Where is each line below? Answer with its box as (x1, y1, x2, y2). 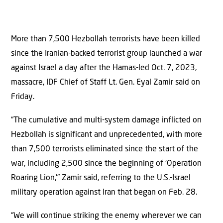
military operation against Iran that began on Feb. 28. (11, 189, 197, 197)
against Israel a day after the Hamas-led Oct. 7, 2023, (11, 64, 197, 72)
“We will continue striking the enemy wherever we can (11, 212, 202, 221)
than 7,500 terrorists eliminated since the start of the (11, 145, 198, 154)
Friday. (11, 93, 34, 101)
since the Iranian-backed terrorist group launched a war (11, 49, 202, 58)
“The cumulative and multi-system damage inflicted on (11, 116, 202, 125)
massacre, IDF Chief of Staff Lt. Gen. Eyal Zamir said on (11, 78, 200, 87)
